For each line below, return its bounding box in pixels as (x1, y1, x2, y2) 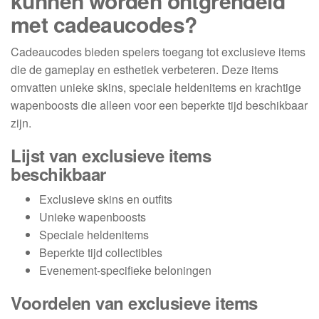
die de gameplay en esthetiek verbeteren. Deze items (11, 61, 278, 78)
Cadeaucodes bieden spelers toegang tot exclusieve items (11, 43, 305, 60)
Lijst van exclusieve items (11, 142, 211, 167)
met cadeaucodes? (11, 8, 197, 39)
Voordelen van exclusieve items (11, 290, 258, 315)
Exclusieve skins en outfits (39, 190, 172, 207)
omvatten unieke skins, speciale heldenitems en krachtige (11, 78, 301, 95)
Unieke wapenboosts (39, 208, 146, 225)
